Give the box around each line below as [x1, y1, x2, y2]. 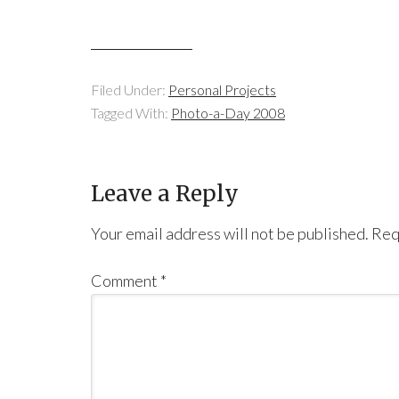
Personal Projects [168, 80, 276, 98]
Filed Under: [91, 80, 168, 98]
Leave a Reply [91, 179, 239, 208]
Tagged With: [91, 103, 171, 121]
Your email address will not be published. [91, 223, 369, 243]
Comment [91, 270, 160, 290]
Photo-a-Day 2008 [171, 103, 285, 121]
